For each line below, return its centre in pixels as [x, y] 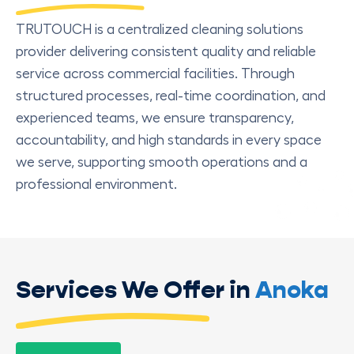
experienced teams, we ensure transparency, [155, 117]
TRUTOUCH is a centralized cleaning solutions [160, 29]
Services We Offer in [133, 290]
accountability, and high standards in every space [169, 139]
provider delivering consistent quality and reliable [166, 51]
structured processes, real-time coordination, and [171, 95]
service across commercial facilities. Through [155, 73]
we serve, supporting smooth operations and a [162, 162]
